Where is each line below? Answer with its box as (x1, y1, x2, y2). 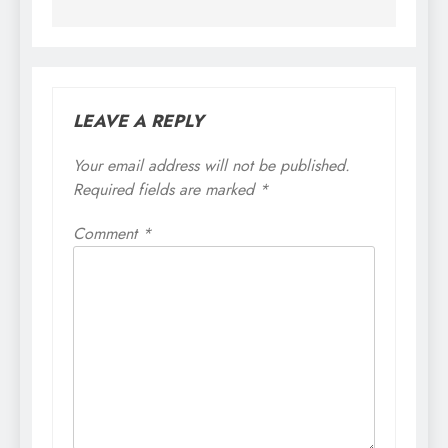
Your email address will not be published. (73, 154, 350, 178)
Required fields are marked (73, 178, 259, 202)
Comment (73, 222, 142, 246)
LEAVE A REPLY (73, 108, 204, 135)
